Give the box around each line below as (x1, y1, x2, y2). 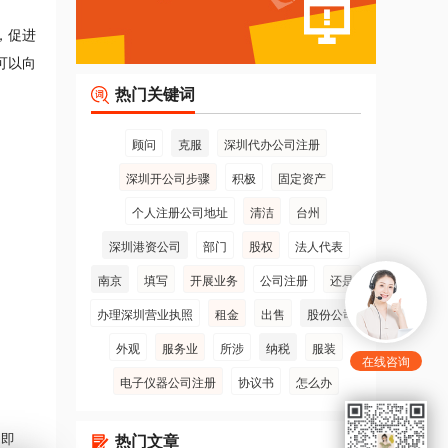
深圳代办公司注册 (224, 135, 320, 152)
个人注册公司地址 (132, 203, 228, 220)
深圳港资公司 (109, 237, 181, 254)
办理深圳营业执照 (97, 305, 193, 322)
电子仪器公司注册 (120, 373, 216, 390)
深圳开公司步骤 (126, 169, 210, 186)
